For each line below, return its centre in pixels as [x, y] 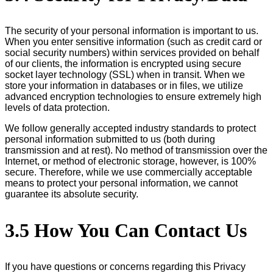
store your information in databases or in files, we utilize [124, 85]
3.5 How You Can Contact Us [126, 230]
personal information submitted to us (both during [110, 139]
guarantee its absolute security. [72, 194]
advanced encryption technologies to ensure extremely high [133, 96]
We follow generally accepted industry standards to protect [130, 128]
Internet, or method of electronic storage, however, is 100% [130, 161]
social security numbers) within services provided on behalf [132, 52]
